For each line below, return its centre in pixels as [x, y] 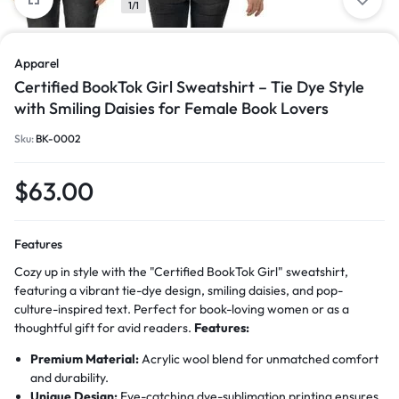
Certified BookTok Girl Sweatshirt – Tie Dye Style [189, 87]
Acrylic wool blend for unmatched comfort [259, 359]
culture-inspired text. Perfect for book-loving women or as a [182, 309]
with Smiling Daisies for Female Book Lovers [171, 108]
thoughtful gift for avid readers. [104, 328]
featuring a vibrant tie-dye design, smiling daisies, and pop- [179, 290]
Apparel [37, 63]
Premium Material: [85, 359]
